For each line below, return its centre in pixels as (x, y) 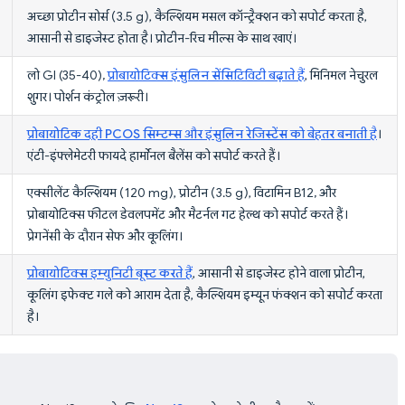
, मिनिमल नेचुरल (341, 75)
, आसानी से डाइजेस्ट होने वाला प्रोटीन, (279, 273)
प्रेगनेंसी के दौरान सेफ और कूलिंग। (105, 235)
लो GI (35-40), (67, 75)
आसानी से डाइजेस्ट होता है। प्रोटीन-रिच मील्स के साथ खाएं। (162, 38)
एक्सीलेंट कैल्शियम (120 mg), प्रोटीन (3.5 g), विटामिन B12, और (182, 192)
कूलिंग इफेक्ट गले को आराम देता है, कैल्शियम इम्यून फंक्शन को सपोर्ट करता (205, 294)
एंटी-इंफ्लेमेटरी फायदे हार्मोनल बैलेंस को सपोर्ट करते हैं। (154, 155)
